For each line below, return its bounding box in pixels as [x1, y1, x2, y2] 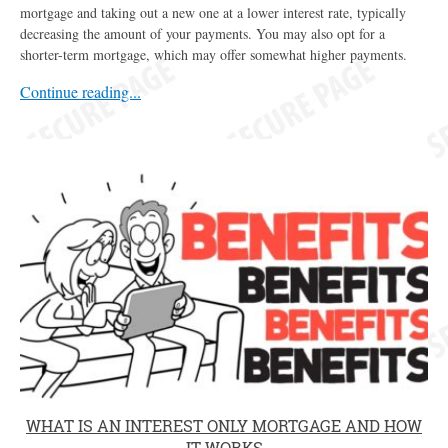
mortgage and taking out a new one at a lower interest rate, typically [20, 2, 406, 22]
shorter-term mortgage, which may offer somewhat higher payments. [20, 44, 407, 64]
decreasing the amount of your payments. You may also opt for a [20, 23, 385, 43]
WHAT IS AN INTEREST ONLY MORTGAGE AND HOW [26, 415, 422, 437]
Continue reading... [20, 80, 141, 102]
